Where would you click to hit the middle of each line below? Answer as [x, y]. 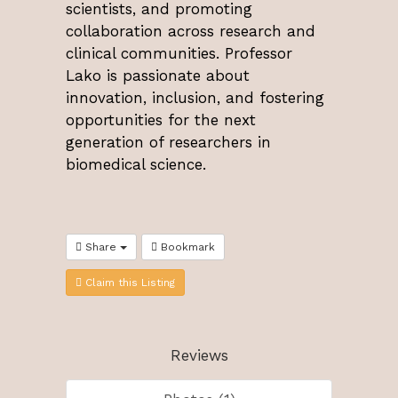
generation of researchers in [168, 142]
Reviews [199, 355]
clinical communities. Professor [179, 53]
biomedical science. [136, 164]
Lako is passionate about [158, 75]
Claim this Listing [128, 282]
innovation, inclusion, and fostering [195, 97]
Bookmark [186, 247]
